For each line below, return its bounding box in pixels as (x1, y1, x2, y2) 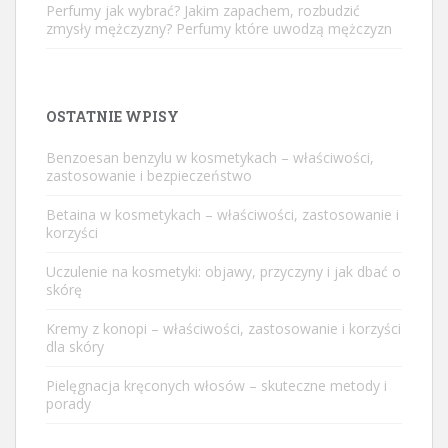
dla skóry (46, 337, 104, 357)
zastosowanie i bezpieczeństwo (46, 166, 252, 186)
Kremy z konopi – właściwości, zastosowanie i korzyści (46, 319, 401, 339)
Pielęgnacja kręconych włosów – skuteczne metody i (46, 376, 387, 396)
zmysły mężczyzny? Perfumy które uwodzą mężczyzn (46, 19, 392, 39)
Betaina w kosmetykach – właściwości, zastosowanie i (46, 205, 399, 225)
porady (46, 394, 91, 414)
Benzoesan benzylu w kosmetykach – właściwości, (46, 148, 374, 168)
